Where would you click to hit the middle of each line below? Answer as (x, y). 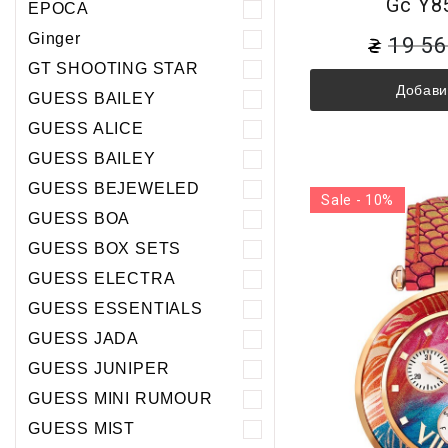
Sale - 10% (358, 200)
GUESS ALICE (86, 129)
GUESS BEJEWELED (114, 189)
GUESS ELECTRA (102, 279)
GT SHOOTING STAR (113, 69)
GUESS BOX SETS (105, 249)
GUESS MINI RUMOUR (120, 399)
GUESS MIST (81, 429)
